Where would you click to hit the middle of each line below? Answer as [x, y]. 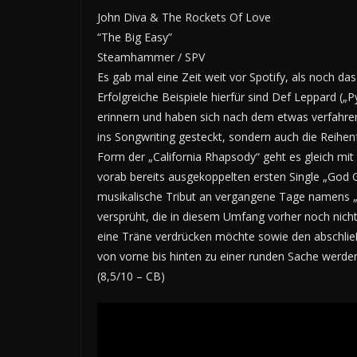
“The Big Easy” [135, 37]
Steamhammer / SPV [151, 57]
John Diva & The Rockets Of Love [184, 17]
